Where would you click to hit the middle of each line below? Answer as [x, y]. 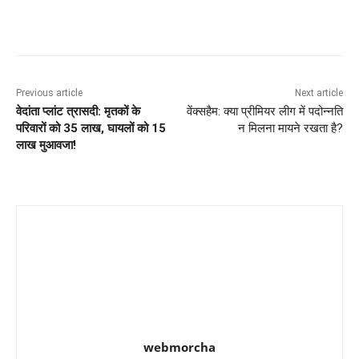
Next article [319, 93]
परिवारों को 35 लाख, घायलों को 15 [91, 129]
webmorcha [179, 347]
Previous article [49, 93]
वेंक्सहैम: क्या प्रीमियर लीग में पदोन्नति [264, 112]
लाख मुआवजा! [46, 145]
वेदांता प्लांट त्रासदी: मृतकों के [78, 112]
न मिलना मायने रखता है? [290, 129]
